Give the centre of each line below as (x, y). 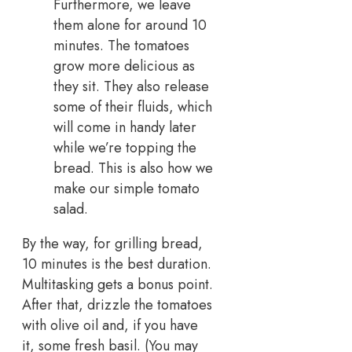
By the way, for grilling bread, (112, 244)
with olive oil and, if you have (110, 326)
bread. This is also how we (133, 169)
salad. (71, 209)
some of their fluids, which (133, 107)
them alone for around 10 (130, 26)
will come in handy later (125, 128)
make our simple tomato (126, 189)
